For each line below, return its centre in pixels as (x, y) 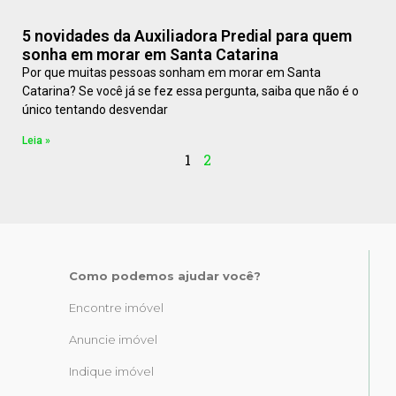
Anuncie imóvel (113, 340)
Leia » (36, 141)
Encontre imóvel (116, 308)
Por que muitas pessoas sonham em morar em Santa (171, 73)
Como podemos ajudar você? (165, 276)
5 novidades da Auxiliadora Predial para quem (187, 36)
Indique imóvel (111, 372)
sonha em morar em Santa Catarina (150, 55)
